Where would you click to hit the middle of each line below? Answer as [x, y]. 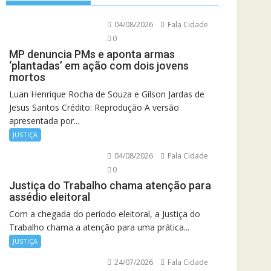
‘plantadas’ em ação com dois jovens [99, 66]
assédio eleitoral [50, 197]
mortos [27, 77]
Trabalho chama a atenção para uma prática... [99, 227]
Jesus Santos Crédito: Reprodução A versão [94, 107]
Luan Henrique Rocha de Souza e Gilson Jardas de [107, 94]
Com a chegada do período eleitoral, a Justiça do [105, 214]
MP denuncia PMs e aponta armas [92, 54]
